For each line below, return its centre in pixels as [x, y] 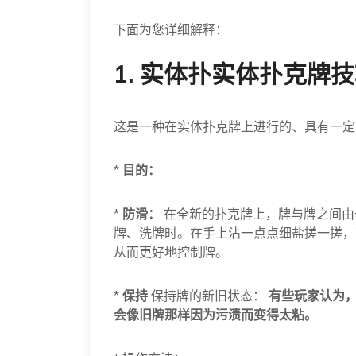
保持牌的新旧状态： [208, 296]
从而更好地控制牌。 [171, 252]
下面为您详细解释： [171, 29]
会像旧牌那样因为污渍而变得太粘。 [215, 315]
